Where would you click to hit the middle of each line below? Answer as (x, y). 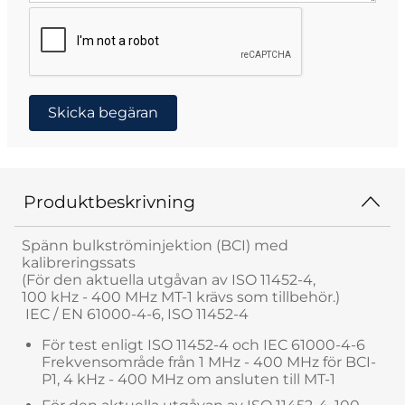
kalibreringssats (79, 262)
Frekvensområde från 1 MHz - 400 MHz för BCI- (209, 362)
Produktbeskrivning (109, 201)
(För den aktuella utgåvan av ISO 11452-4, (169, 279)
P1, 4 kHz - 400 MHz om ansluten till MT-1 (188, 379)
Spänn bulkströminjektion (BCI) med (155, 245)
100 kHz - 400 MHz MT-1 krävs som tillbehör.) (181, 297)
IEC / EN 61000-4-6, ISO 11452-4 (135, 314)
